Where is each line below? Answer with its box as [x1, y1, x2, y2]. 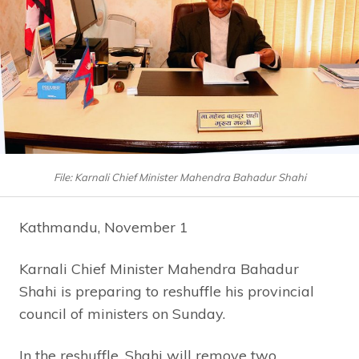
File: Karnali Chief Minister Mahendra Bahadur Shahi [53, 171, 306, 184]
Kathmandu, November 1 [19, 218, 188, 237]
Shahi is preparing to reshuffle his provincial [19, 282, 314, 301]
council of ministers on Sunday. [19, 305, 225, 324]
